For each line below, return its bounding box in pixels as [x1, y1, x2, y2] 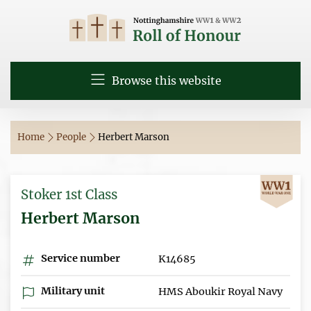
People [56, 131, 88, 143]
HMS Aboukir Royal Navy [158, 285, 283, 298]
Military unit [39, 284, 105, 297]
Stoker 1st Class [21, 186, 117, 203]
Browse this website [108, 74, 221, 87]
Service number [39, 251, 120, 264]
